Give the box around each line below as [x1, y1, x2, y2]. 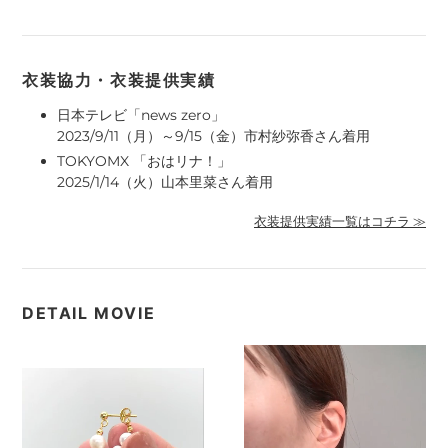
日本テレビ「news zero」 [57, 105, 225, 124]
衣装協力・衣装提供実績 [22, 69, 216, 90]
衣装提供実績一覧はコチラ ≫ [254, 213, 426, 230]
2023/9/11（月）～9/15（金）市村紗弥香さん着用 [57, 126, 370, 145]
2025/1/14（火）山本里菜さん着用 [57, 172, 273, 191]
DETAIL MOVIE [22, 303, 156, 324]
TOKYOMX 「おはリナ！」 [57, 151, 231, 170]
